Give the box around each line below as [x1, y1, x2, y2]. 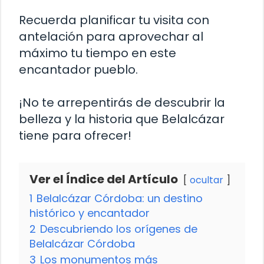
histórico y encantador [29, 206, 150, 221]
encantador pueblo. [19, 61, 138, 78]
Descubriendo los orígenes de [40, 222, 197, 237]
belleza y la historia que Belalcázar [19, 111, 225, 128]
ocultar [190, 173, 223, 187]
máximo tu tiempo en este [19, 45, 176, 62]
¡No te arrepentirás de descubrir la [19, 94, 225, 111]
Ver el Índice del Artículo [29, 171, 178, 188]
